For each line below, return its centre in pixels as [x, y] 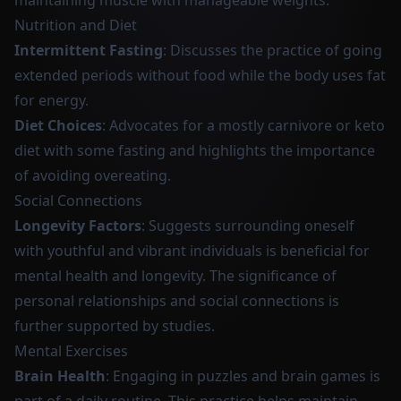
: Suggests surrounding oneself [248, 226]
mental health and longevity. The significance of [175, 276]
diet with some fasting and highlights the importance [195, 150]
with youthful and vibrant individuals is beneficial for [192, 251]
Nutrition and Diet [76, 25]
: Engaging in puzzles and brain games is [243, 376]
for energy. [51, 100]
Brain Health [60, 376]
